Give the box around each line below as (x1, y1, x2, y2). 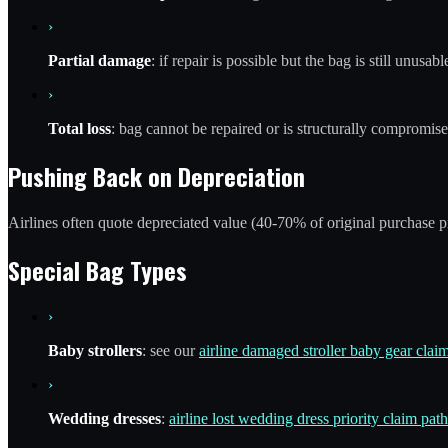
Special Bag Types (8, 251, 187, 288)
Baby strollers (48, 341, 142, 359)
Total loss (48, 120, 111, 138)
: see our (142, 341, 199, 359)
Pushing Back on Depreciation (8, 157, 305, 194)
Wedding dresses (48, 409, 161, 427)
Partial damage (48, 52, 151, 70)
